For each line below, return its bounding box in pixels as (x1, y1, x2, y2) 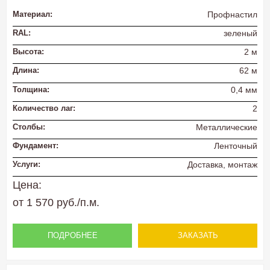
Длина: (13, 66, 39, 75)
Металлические (196, 122, 257, 132)
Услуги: (13, 160, 40, 169)
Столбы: (13, 122, 45, 131)
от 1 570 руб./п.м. (13, 196, 99, 209)
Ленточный (214, 140, 257, 151)
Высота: (13, 47, 44, 57)
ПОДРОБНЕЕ (47, 231, 98, 240)
